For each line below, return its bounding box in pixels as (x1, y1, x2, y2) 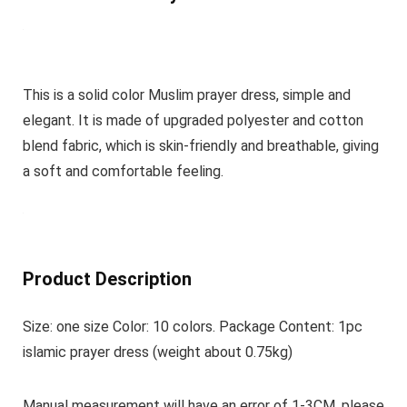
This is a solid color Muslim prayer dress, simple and (22, 85, 351, 104)
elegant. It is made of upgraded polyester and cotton (22, 111, 363, 129)
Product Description (22, 267, 192, 290)
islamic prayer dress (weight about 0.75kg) (22, 342, 293, 361)
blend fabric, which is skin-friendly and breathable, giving (22, 136, 379, 154)
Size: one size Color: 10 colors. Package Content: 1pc (22, 317, 362, 335)
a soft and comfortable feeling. (22, 162, 223, 180)
